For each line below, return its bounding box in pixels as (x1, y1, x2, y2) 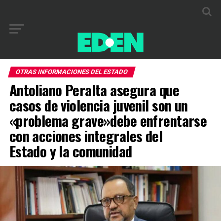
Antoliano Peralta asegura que (9, 79, 179, 100)
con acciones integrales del (9, 125, 163, 146)
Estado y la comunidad (9, 141, 132, 161)
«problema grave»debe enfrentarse (9, 110, 207, 131)
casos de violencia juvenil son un (9, 95, 188, 115)
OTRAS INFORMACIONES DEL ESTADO (14, 68, 129, 75)
